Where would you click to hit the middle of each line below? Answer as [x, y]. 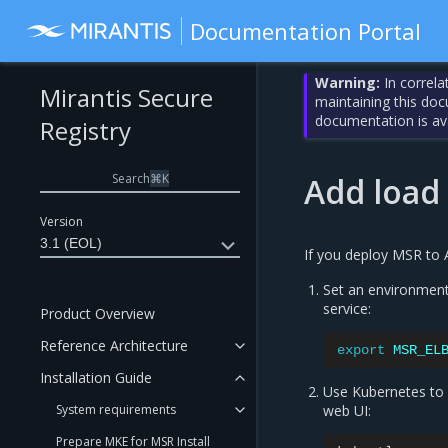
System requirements [116, 409]
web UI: [347, 410]
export [361, 350]
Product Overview [97, 313]
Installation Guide [96, 377]
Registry [85, 130]
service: [347, 308]
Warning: [348, 82]
